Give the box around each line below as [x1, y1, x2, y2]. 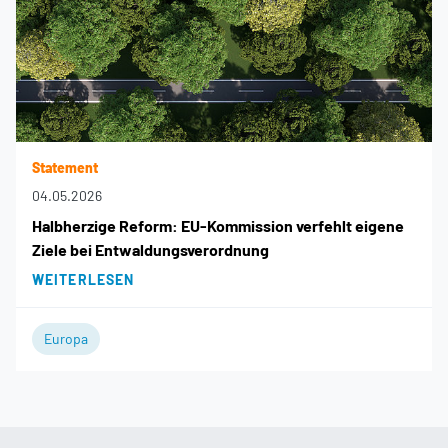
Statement [32, 158, 98, 176]
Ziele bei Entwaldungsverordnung [32, 239, 269, 259]
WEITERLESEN [32, 270, 135, 288]
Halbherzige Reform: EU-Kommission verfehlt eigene [32, 215, 404, 235]
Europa [44, 329, 88, 347]
